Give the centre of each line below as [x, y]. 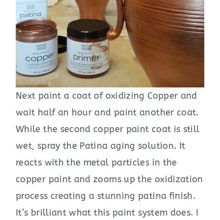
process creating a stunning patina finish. [106, 196]
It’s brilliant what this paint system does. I [107, 213]
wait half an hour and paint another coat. [107, 113]
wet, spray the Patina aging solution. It [101, 146]
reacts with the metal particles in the [96, 163]
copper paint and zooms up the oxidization [110, 179]
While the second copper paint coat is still [108, 129]
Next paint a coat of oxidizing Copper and [107, 96]
